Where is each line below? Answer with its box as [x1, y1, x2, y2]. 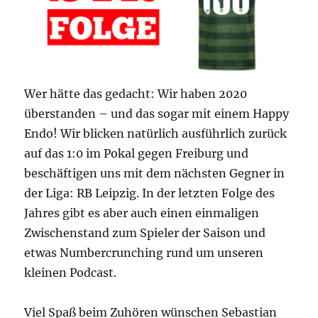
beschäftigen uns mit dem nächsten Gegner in [24, 166, 285, 181]
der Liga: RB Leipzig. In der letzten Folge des [24, 186, 275, 201]
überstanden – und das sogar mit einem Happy [24, 106, 290, 121]
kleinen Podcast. [24, 265, 117, 280]
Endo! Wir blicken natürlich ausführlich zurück [24, 126, 287, 141]
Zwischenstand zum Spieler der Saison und [24, 226, 266, 241]
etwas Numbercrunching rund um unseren [24, 246, 264, 261]
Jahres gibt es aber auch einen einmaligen [24, 206, 260, 221]
